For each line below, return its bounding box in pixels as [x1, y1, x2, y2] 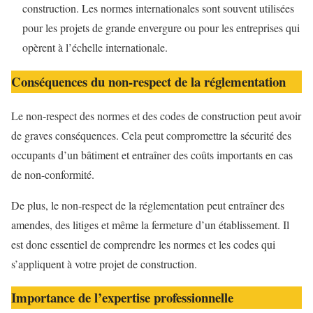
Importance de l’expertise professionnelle [11, 288, 233, 307]
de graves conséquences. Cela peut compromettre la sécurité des [11, 127, 291, 143]
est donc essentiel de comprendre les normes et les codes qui [11, 236, 275, 252]
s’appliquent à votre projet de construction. [11, 256, 197, 271]
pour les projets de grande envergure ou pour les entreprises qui [22, 20, 300, 36]
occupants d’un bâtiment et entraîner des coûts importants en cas [11, 147, 293, 162]
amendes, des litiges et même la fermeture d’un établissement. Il [11, 217, 289, 232]
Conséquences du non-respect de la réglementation [11, 71, 286, 91]
